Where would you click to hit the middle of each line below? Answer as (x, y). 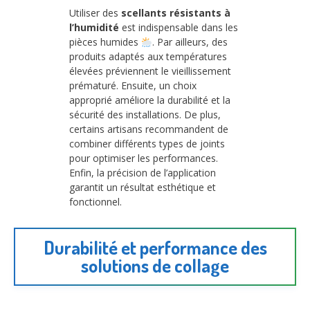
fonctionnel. (95, 202)
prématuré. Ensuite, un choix (133, 86)
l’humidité (94, 28)
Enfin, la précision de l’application (143, 173)
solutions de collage (155, 265)
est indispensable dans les (179, 28)
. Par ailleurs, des (190, 42)
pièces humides (105, 42)
